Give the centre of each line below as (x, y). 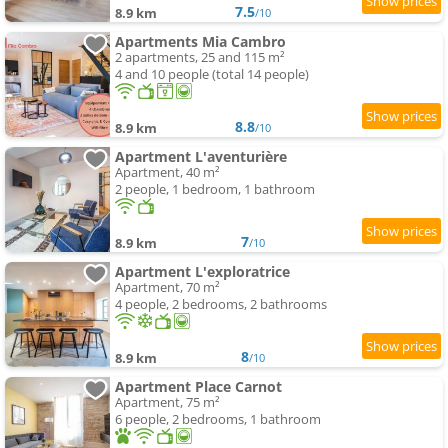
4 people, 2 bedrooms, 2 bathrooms (221, 304)
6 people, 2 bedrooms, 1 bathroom (218, 419)
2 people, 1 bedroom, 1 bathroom (215, 189)
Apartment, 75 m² (167, 402)
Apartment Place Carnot (198, 387)
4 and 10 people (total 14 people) (212, 74)
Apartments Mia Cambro (200, 42)
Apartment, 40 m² (167, 172)
